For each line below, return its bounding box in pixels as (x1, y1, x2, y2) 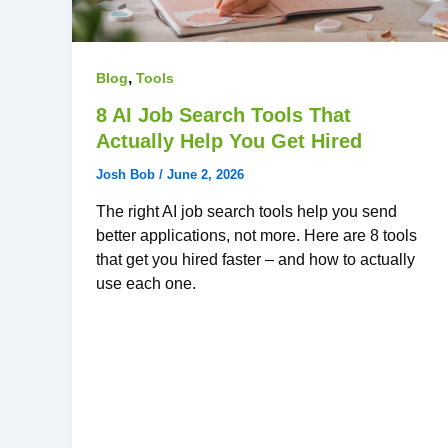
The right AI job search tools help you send (96, 202, 397, 220)
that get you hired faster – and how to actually (96, 250, 415, 268)
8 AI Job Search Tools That (96, 104, 351, 127)
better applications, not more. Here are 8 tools (96, 226, 417, 244)
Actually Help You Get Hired (96, 130, 362, 153)
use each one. (96, 274, 196, 292)
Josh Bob (96, 167, 159, 183)
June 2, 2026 (167, 167, 244, 183)
